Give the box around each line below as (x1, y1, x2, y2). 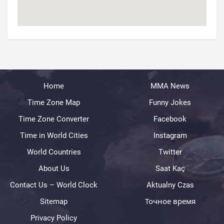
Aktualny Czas (146, 180, 194, 189)
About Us (38, 164, 69, 173)
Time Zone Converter (18, 114, 89, 123)
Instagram (153, 131, 187, 140)
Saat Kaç (155, 164, 185, 173)
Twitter (158, 147, 182, 156)
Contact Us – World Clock (10, 180, 98, 189)
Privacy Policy (30, 213, 77, 222)
